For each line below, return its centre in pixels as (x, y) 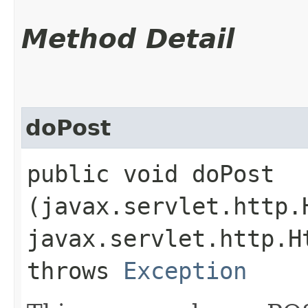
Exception (185, 271)
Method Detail (128, 38)
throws (75, 271)
